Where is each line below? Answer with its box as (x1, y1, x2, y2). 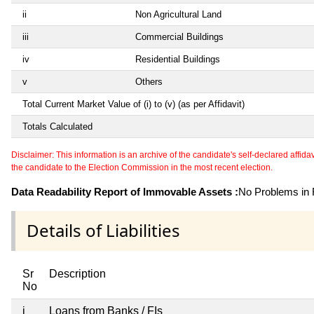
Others (135, 76, 163, 88)
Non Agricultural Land (135, 9, 221, 20)
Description (49, 267, 106, 280)
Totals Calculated (22, 121, 93, 132)
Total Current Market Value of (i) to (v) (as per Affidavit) (22, 99, 245, 110)
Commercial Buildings (135, 32, 224, 43)
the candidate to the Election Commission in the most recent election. (11, 163, 273, 173)
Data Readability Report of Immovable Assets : (11, 186, 238, 198)
